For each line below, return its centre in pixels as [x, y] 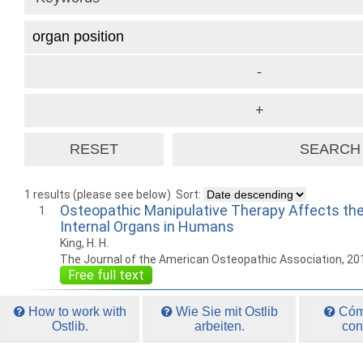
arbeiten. [219, 326]
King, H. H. [84, 243]
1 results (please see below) [98, 194]
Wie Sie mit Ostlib [225, 312]
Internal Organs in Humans [147, 226]
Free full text [106, 275]
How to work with [75, 312]
